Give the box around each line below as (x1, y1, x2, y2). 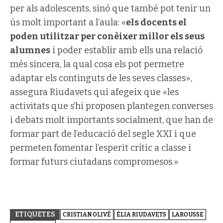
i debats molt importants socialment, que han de (10, 114, 213, 125)
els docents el (126, 17, 187, 28)
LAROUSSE (172, 211, 204, 218)
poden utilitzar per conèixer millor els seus (10, 31, 205, 42)
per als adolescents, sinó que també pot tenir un (10, 3, 211, 14)
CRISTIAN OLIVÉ (63, 211, 111, 218)
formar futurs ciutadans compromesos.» (10, 156, 179, 167)
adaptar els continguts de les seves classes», (10, 73, 192, 84)
